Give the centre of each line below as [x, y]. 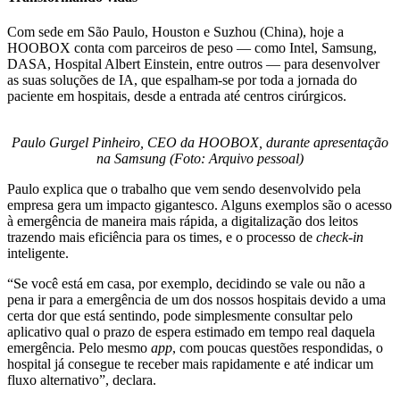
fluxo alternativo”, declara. [83, 380]
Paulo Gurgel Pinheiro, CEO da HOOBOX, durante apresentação [200, 143]
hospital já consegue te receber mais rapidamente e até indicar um [190, 364]
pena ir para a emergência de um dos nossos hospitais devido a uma [196, 300]
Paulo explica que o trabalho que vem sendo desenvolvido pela [184, 189]
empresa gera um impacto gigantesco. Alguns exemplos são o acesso [200, 205]
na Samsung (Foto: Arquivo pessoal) [200, 159]
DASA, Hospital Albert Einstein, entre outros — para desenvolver [193, 64]
